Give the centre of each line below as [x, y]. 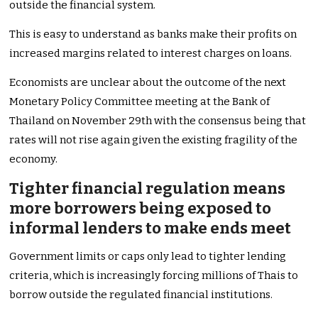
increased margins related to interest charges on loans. [152, 54]
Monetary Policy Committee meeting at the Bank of [140, 102]
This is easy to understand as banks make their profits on [153, 34]
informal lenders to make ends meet [150, 229]
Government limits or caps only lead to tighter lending [148, 257]
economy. [34, 159]
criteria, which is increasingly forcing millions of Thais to [154, 276]
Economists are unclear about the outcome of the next [148, 83]
